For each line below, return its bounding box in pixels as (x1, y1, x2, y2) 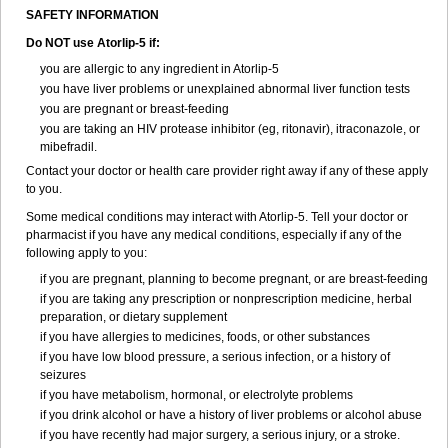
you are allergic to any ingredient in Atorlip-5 (40, 62, 279, 76)
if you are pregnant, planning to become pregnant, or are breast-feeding (40, 272, 428, 286)
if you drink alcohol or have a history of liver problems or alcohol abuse (40, 408, 422, 422)
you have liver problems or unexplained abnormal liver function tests (40, 82, 410, 96)
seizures (40, 368, 86, 382)
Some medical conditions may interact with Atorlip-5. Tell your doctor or (26, 210, 408, 224)
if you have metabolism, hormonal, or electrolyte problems (40, 388, 353, 402)
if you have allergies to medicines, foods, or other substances (40, 330, 370, 344)
